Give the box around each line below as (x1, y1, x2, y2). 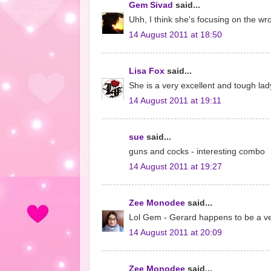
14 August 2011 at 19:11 (129, 96, 221, 105)
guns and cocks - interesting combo (129, 147, 265, 157)
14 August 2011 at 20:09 (129, 228, 222, 237)
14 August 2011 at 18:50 (129, 30, 222, 39)
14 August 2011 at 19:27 (129, 162, 222, 171)
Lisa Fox (129, 66, 165, 76)
